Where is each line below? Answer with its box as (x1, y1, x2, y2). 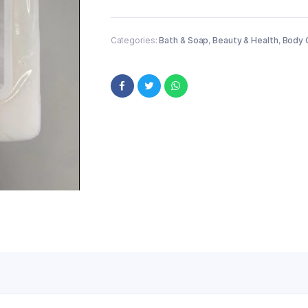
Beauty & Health (212, 34, 278, 45)
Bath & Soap (159, 34, 209, 45)
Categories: (110, 34, 159, 45)
